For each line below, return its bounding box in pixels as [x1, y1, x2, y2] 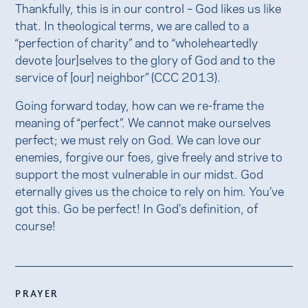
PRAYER [15, 287, 59, 300]
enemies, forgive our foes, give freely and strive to [15, 147, 283, 165]
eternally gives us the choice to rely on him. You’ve [15, 181, 285, 199]
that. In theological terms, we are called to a [15, 15, 250, 33]
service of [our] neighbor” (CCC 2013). [15, 67, 221, 85]
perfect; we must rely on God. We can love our [15, 130, 262, 148]
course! [15, 216, 56, 234]
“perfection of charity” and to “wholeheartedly [15, 32, 258, 50]
